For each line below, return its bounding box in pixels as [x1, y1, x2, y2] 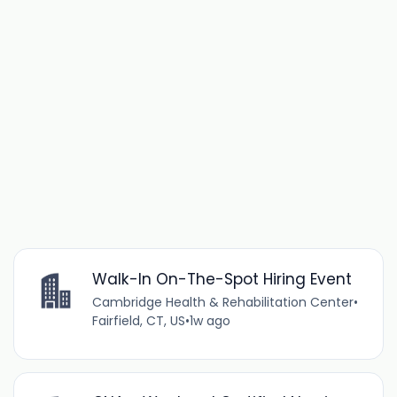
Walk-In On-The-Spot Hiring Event [91, 268, 352, 290]
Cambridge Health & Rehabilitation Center [91, 292, 354, 311]
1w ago [189, 311, 230, 330]
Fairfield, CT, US [91, 311, 185, 330]
